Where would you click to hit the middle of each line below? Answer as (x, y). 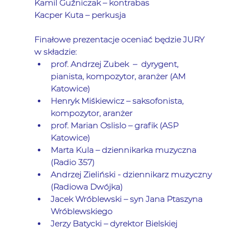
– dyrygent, (154, 64)
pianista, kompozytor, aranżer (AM (119, 77)
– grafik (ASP (153, 126)
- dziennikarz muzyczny (164, 175)
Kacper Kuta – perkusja (80, 15)
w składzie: (55, 52)
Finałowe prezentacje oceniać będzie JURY (120, 40)
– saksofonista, (155, 101)
